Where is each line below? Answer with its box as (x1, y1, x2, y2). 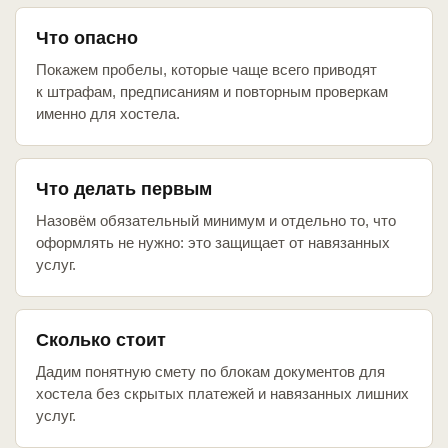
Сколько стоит (36, 330, 166, 351)
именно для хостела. (36, 105, 180, 123)
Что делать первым (36, 179, 212, 200)
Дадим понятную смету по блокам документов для (36, 363, 385, 381)
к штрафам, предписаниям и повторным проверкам (36, 83, 388, 101)
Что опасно (36, 28, 138, 49)
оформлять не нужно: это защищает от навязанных (36, 234, 390, 252)
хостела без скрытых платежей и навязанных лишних (36, 385, 409, 403)
